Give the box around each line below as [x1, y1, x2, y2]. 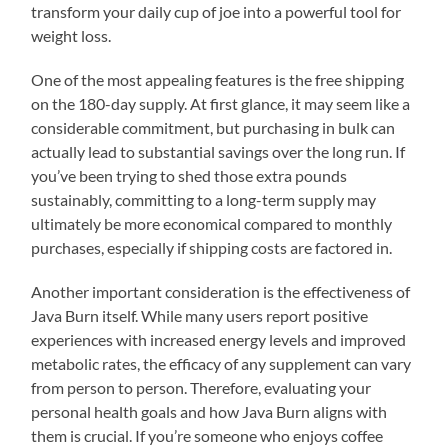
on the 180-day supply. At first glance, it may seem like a [31, 93, 411, 113]
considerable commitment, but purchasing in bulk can [31, 117, 396, 137]
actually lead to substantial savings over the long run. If [31, 141, 406, 161]
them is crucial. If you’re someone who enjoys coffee [31, 425, 384, 445]
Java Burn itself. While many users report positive [31, 305, 369, 325]
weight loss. [31, 25, 112, 45]
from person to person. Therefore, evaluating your [31, 377, 372, 397]
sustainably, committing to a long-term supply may [31, 189, 377, 209]
